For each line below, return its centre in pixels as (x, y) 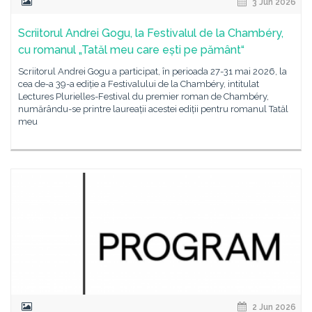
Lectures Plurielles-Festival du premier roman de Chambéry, (143, 96)
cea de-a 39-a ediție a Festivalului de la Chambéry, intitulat (139, 84)
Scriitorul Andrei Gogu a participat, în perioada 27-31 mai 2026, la (153, 71)
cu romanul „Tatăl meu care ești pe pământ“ (131, 50)
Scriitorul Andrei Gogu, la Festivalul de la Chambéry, (151, 33)
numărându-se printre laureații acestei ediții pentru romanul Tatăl (153, 109)
